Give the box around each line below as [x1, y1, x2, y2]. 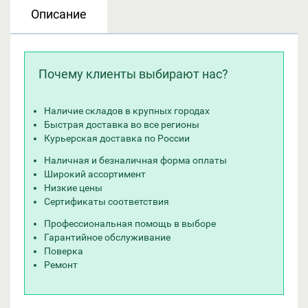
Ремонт [44, 258, 78, 271]
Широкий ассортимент [44, 168, 146, 180]
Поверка [44, 245, 83, 257]
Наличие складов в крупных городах [44, 104, 210, 117]
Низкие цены [44, 181, 102, 194]
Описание [31, 6, 87, 21]
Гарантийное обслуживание [44, 231, 170, 243]
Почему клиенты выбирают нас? [38, 67, 228, 81]
